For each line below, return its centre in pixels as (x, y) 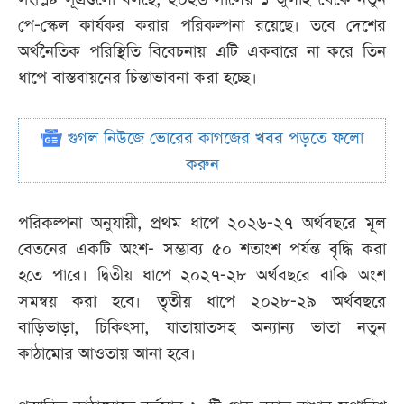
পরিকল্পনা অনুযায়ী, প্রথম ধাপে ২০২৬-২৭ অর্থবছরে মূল (202, 224)
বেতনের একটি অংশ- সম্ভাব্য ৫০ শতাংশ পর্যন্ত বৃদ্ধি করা (202, 250)
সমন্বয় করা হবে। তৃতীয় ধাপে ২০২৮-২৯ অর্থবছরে (202, 302)
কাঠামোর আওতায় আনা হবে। (107, 354)
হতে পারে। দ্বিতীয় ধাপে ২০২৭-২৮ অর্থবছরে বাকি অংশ (202, 276)
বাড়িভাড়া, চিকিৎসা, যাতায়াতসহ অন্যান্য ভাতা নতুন (202, 328)
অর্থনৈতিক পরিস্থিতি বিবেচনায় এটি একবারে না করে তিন (202, 52)
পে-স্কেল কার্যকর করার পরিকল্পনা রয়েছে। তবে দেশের (202, 26)
